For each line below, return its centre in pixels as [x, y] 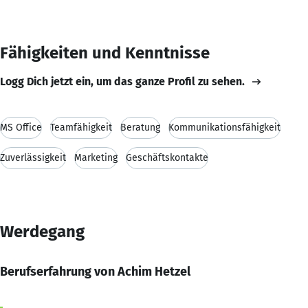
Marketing [96, 157]
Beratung [140, 127]
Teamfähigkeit [81, 127]
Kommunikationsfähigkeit [224, 127]
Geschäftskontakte [167, 157]
